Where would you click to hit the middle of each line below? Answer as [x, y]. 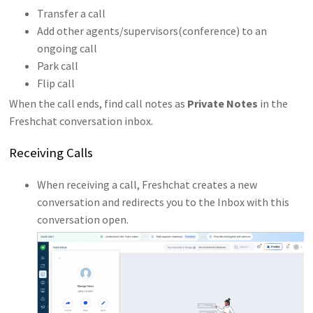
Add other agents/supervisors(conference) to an [152, 31]
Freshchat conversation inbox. [81, 121]
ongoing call [67, 49]
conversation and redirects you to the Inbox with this [163, 202]
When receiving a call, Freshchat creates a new [147, 184]
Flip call [56, 83]
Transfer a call [73, 14]
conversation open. [83, 219]
